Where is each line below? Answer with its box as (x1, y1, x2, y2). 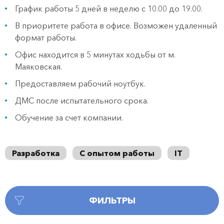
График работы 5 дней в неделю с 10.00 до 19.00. (15, 3, 202, 13)
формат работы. (15, 32, 76, 42)
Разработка (12, 148, 59, 158)
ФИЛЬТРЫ (88, 195, 135, 206)
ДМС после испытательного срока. (15, 95, 148, 105)
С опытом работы (79, 148, 154, 158)
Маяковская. (15, 61, 62, 71)
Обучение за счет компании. (15, 112, 123, 122)
